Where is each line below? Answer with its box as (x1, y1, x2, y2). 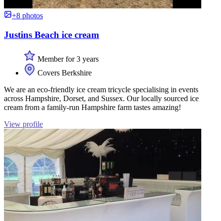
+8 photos (12, 11, 43, 20)
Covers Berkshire (36, 68, 92, 77)
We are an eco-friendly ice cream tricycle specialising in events (4, 85, 198, 94)
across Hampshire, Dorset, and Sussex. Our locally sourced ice (4, 94, 199, 103)
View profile (4, 119, 43, 128)
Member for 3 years (36, 54, 99, 63)
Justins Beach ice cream (4, 30, 99, 40)
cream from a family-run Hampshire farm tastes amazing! (4, 103, 181, 111)
